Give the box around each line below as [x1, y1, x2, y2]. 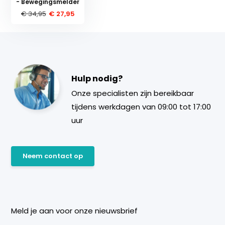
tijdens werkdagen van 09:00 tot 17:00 [71, 101, 211, 112]
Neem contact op [23, 151, 83, 161]
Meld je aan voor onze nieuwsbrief [11, 205, 138, 216]
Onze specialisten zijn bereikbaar [71, 87, 194, 98]
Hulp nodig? [71, 72, 123, 84]
